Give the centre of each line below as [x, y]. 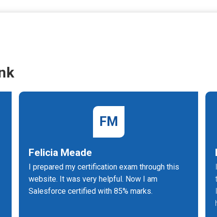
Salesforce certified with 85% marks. [91, 191]
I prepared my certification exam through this [104, 167]
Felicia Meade [60, 153]
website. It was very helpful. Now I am [93, 179]
